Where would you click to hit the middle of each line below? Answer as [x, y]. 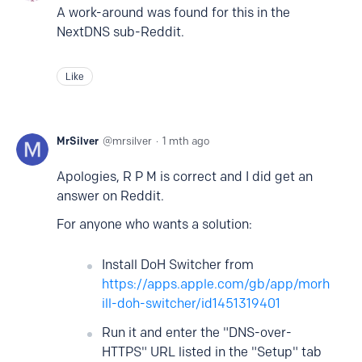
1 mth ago [186, 141]
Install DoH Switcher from [178, 265]
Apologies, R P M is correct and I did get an [185, 177]
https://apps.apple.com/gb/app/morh [216, 284]
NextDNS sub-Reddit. [120, 32]
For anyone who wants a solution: [154, 224]
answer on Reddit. [110, 196]
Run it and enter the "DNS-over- [197, 333]
